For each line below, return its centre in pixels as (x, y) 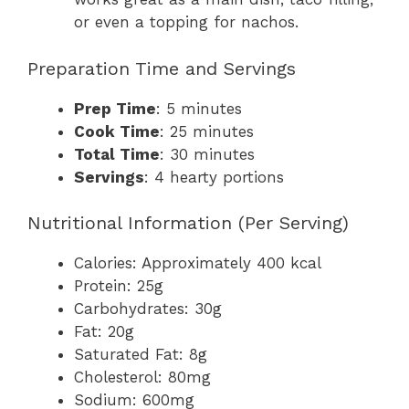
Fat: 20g (104, 332)
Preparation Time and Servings (162, 68)
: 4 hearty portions (214, 177)
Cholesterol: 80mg (142, 378)
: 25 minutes (207, 131)
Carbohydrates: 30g (148, 309)
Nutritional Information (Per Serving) (188, 223)
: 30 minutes (207, 154)
